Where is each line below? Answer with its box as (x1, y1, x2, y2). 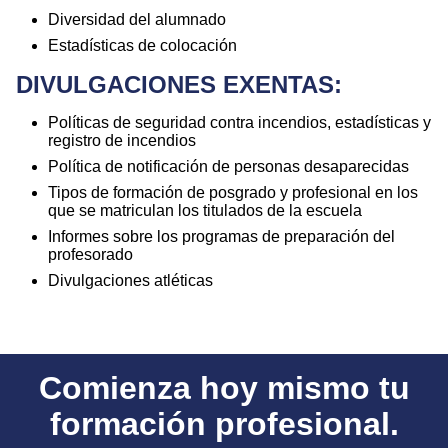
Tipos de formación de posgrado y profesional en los (48, 183, 418, 201)
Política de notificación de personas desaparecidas (48, 157, 409, 175)
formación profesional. (49, 405, 399, 442)
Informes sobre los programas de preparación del (48, 227, 395, 245)
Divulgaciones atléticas (48, 271, 213, 289)
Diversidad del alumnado (48, 10, 226, 28)
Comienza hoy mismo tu (38, 369, 410, 406)
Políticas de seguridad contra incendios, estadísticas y (48, 113, 431, 131)
